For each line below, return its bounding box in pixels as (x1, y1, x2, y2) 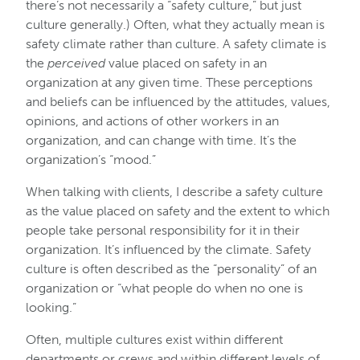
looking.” (26, 300, 76, 315)
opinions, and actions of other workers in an (26, 113, 279, 129)
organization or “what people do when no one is (26, 280, 303, 296)
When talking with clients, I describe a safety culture (26, 184, 323, 199)
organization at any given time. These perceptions (26, 75, 313, 90)
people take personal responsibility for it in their (26, 223, 300, 238)
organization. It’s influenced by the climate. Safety (26, 242, 311, 257)
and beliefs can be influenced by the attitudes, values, (26, 94, 330, 109)
